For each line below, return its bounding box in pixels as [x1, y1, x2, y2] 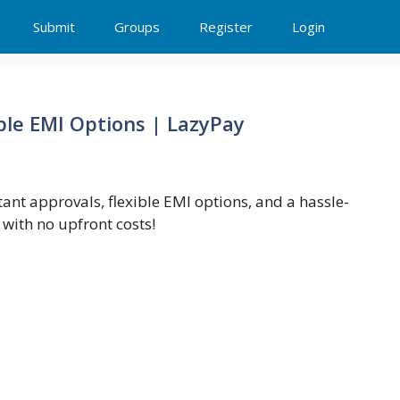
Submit [33, 18, 75, 36]
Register [199, 18, 253, 36]
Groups [114, 18, 160, 36]
